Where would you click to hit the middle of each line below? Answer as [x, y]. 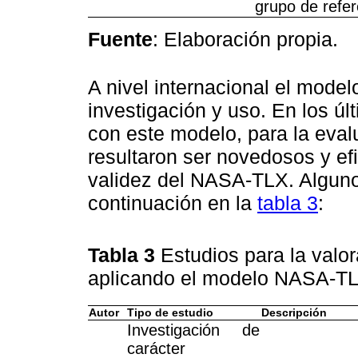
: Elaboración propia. [245, 39]
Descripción [294, 312]
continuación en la [173, 203]
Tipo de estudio [170, 312]
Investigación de [193, 330]
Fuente [120, 39]
